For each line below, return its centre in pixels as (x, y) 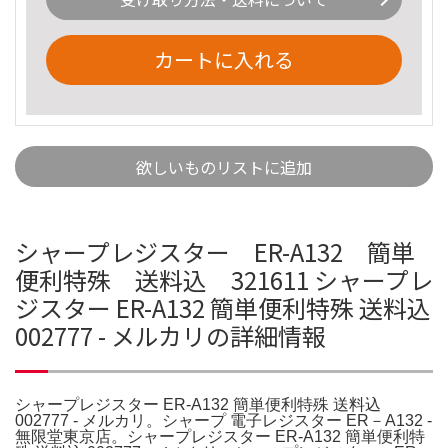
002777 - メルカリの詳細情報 (170, 335)
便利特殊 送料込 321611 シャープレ (224, 279)
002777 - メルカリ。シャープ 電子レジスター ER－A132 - (223, 420)
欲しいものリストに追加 (224, 166)
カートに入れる (224, 59)
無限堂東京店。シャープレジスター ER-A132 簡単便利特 (220, 436)
